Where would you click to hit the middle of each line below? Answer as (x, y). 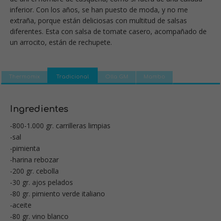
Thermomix (24, 76)
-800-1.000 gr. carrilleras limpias (60, 125)
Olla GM (117, 76)
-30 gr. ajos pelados (41, 182)
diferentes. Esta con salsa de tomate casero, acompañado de (108, 31)
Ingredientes (39, 109)
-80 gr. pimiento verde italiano (57, 193)
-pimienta (25, 148)
